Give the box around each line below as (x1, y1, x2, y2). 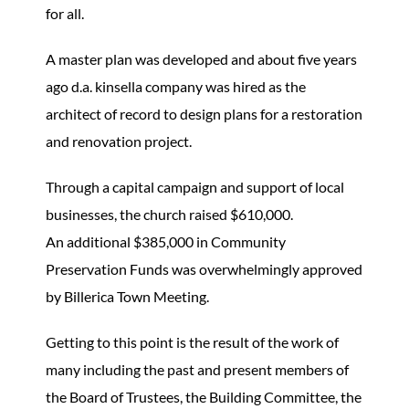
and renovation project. (46, 131, 192, 150)
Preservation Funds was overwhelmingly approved (46, 259, 362, 278)
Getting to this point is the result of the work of (46, 332, 339, 351)
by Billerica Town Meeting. (46, 287, 209, 305)
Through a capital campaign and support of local (46, 177, 344, 195)
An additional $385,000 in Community (46, 232, 286, 250)
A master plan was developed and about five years (46, 49, 357, 68)
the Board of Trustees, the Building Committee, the (46, 387, 362, 405)
